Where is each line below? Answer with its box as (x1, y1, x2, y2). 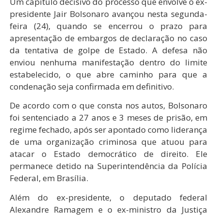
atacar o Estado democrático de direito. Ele (10, 148, 207, 160)
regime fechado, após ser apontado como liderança (10, 124, 207, 136)
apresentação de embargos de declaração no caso (10, 32, 207, 44)
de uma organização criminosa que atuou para (10, 136, 207, 148)
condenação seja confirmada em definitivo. (10, 80, 174, 92)
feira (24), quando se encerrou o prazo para (10, 20, 207, 31)
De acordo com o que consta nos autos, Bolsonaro (10, 100, 207, 111)
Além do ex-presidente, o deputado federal (10, 191, 207, 203)
